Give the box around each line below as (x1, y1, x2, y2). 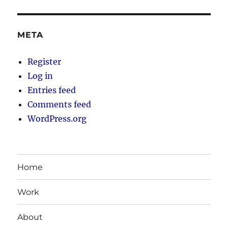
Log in (27, 71, 53, 81)
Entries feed (27, 85, 76, 96)
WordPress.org (27, 113, 87, 124)
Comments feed (27, 99, 92, 110)
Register (27, 56, 62, 67)
